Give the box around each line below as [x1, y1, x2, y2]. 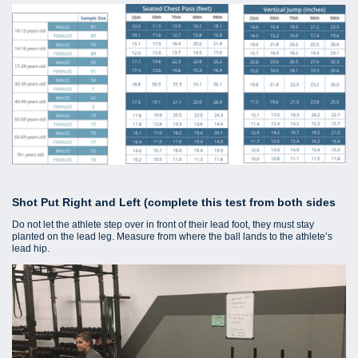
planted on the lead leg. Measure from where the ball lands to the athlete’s [12, 231, 332, 243]
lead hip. [12, 243, 50, 255]
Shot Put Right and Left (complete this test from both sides [12, 196, 336, 209]
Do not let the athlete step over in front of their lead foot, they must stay [12, 219, 314, 231]
